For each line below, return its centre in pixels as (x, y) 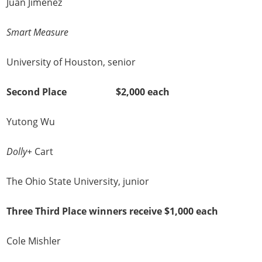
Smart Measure (38, 32)
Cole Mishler (34, 241)
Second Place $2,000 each (88, 92)
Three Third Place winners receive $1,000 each (113, 211)
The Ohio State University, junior (78, 182)
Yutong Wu (31, 122)
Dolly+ (21, 152)
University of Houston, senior (71, 62)
